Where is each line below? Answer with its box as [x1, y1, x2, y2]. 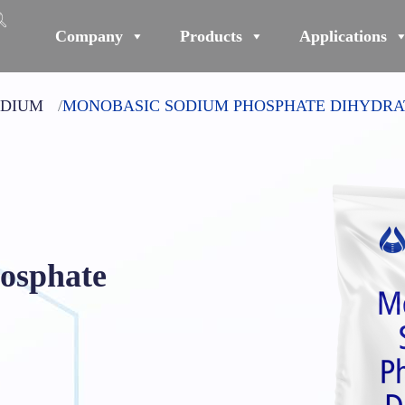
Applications [299, 27, 387, 45]
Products [180, 27, 242, 45]
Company [55, 27, 123, 45]
